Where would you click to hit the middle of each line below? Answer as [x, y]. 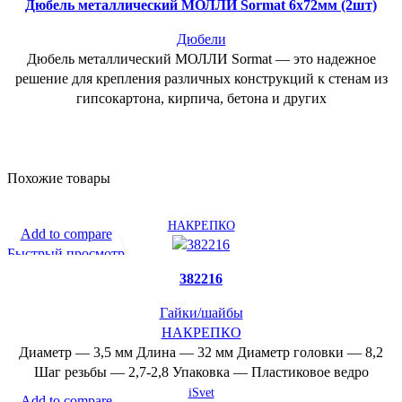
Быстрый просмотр [66, 253]
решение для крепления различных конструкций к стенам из [201, 79]
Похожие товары [59, 179]
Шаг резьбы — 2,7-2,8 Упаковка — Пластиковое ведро [201, 371]
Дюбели [201, 39]
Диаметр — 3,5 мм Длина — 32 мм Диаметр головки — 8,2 [201, 352]
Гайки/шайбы [201, 312]
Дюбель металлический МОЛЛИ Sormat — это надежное [201, 59]
